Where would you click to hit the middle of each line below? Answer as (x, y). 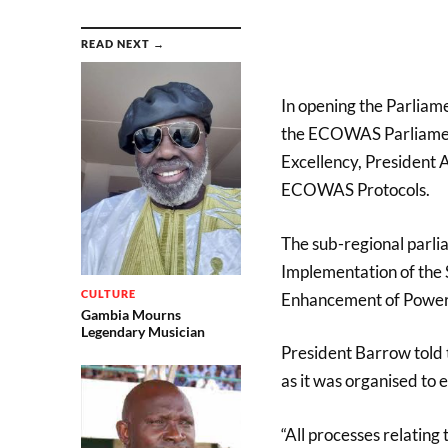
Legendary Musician (142, 332)
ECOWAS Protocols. (355, 189)
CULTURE (108, 294)
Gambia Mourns (130, 315)
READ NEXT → (122, 43)
